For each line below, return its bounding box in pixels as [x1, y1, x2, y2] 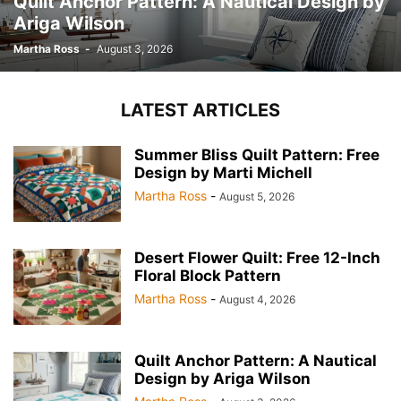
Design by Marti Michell [134, 164, 312, 182]
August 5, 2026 [219, 190, 294, 203]
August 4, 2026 [219, 293, 295, 306]
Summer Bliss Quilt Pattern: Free [134, 146, 380, 164]
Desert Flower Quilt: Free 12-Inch [134, 249, 380, 267]
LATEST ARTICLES [121, 99, 280, 121]
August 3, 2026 [97, 42, 173, 55]
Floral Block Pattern [134, 267, 281, 285]
